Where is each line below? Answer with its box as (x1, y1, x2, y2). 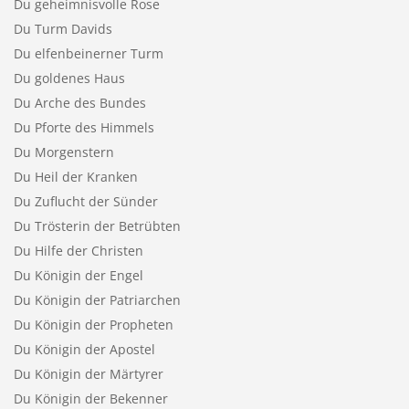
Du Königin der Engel (13, 266, 143, 284)
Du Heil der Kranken (13, 167, 138, 185)
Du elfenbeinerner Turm (13, 44, 163, 62)
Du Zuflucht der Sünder (13, 192, 158, 210)
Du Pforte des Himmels (13, 118, 154, 136)
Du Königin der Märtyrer (13, 364, 163, 383)
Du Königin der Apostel (13, 340, 155, 358)
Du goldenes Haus (13, 68, 125, 87)
